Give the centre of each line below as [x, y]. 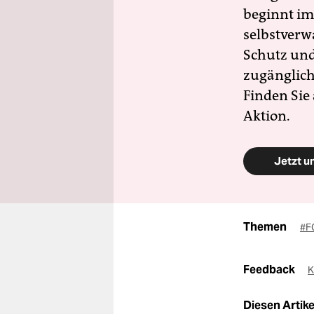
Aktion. [267, 116]
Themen [265, 227]
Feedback [270, 269]
